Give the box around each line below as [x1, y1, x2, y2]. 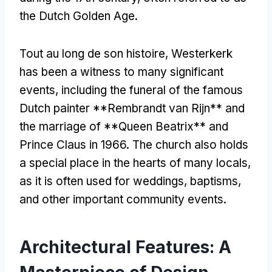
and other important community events [19, 192, 223, 206]
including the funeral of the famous [61, 83, 243, 97]
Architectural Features [19, 236, 209, 257]
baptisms [190, 174, 238, 188]
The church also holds [132, 137, 248, 152]
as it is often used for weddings [19, 174, 184, 188]
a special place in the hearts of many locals [19, 155, 248, 170]
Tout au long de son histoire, [19, 46, 171, 61]
